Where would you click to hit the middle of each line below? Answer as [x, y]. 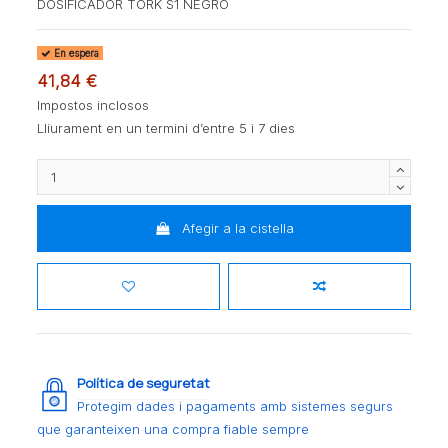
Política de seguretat [144, 383]
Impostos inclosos [93, 104]
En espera [75, 53]
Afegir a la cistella [237, 228]
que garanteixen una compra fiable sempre [173, 429]
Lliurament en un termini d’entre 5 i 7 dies [166, 127]
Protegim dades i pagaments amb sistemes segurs [235, 406]
